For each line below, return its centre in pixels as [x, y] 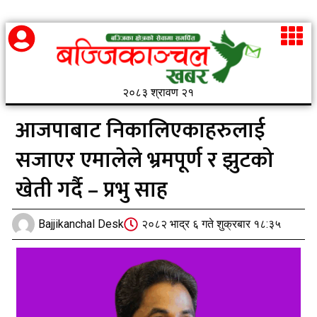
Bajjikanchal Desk [81, 224]
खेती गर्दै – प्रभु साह [92, 190]
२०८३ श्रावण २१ [158, 92]
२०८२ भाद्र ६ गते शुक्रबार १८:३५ [211, 224]
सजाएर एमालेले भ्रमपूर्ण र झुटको [145, 160]
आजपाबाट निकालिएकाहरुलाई [140, 130]
